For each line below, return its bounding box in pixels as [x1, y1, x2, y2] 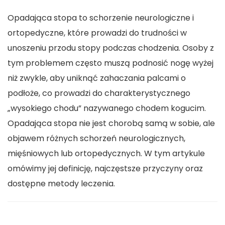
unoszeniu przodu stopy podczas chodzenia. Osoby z [8, 42, 214, 54]
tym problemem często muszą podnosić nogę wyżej [8, 57, 213, 69]
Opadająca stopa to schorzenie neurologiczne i [8, 12, 194, 24]
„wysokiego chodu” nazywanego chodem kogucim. [8, 102, 206, 115]
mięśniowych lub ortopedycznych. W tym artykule [8, 148, 205, 160]
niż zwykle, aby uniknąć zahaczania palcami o [8, 72, 186, 84]
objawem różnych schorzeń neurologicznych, [8, 133, 185, 145]
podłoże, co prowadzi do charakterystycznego [8, 87, 190, 99]
